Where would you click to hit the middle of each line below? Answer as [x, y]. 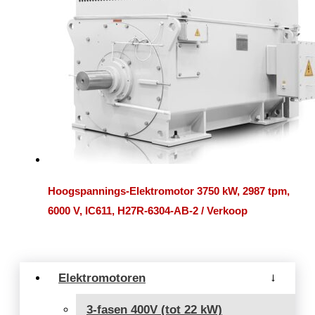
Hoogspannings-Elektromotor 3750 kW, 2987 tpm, [169, 191]
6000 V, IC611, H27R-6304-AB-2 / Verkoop [148, 210]
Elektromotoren [102, 278]
